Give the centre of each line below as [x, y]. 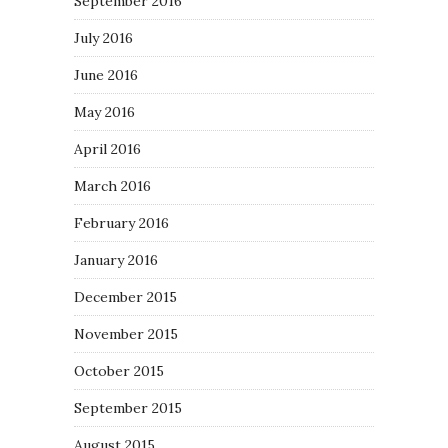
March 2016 [112, 186]
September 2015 [128, 408]
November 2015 [126, 334]
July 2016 [103, 38]
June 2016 [106, 75]
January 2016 [116, 260]
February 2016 [121, 223]
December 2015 [125, 297]
